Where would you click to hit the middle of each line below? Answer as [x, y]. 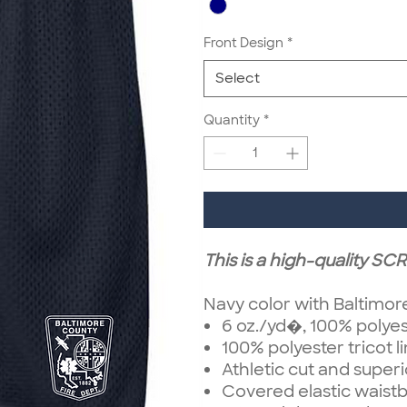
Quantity [232, 119]
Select [238, 78]
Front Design [243, 42]
